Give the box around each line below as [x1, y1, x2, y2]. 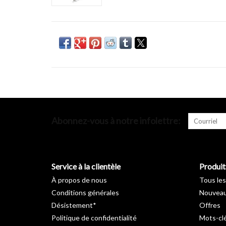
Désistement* [51, 200, 96, 209]
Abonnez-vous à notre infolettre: [51, 115, 181, 126]
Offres [199, 200, 220, 209]
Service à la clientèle [51, 161, 121, 171]
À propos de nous [51, 175, 107, 184]
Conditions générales [51, 188, 119, 197]
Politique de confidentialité [51, 213, 137, 222]
